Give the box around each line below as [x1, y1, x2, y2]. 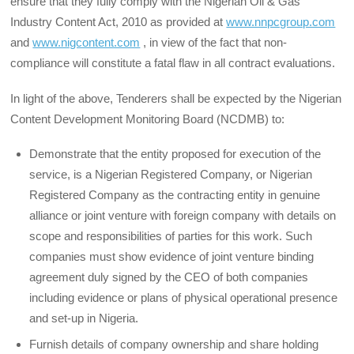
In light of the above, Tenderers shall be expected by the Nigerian [10, 91, 342, 105]
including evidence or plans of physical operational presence [29, 290, 338, 304]
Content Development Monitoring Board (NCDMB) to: [10, 111, 285, 126]
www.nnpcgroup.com [226, 15, 336, 29]
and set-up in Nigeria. [29, 311, 139, 325]
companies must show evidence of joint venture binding [29, 249, 314, 263]
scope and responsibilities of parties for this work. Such [29, 228, 313, 243]
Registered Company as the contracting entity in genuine [29, 187, 321, 201]
